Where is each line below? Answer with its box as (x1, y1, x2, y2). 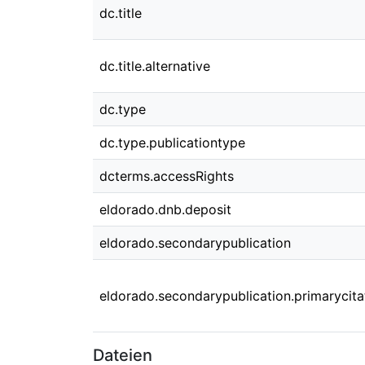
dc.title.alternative (99, 58, 210, 74)
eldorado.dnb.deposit (99, 201, 231, 218)
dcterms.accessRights (99, 168, 234, 184)
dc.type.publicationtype (99, 134, 245, 151)
